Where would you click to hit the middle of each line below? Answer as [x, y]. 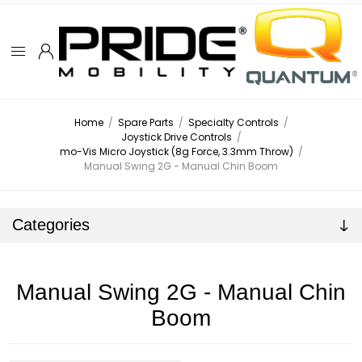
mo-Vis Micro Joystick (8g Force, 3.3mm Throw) [176, 152]
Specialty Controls [233, 123]
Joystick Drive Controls [176, 137]
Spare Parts [145, 123]
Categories [51, 225]
